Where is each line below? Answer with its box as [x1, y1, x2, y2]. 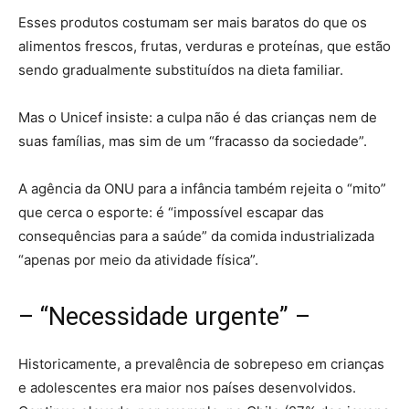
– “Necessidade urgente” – [18, 301, 310, 331]
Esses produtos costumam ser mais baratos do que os [18, 13, 367, 31]
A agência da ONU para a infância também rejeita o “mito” [18, 179, 386, 197]
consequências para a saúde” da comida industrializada [18, 226, 374, 245]
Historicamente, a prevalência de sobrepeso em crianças [18, 354, 384, 372]
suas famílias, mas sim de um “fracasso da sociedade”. [18, 131, 367, 150]
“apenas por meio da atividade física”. [18, 250, 258, 268]
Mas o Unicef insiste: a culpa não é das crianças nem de [18, 108, 377, 126]
